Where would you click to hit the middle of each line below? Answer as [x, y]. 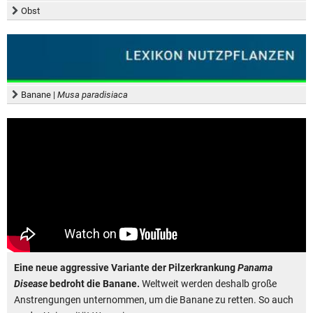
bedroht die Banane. [94, 284]
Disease [31, 284]
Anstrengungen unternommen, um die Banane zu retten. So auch [154, 300]
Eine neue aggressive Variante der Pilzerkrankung [126, 268]
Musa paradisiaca [93, 95]
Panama [255, 268]
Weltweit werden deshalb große [208, 284]
